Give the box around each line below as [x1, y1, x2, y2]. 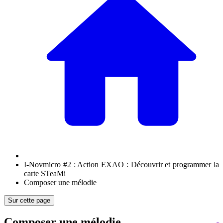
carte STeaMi [24, 169, 66, 178]
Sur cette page [8, 197, 50, 204]
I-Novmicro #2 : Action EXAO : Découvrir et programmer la [24, 160, 219, 169]
